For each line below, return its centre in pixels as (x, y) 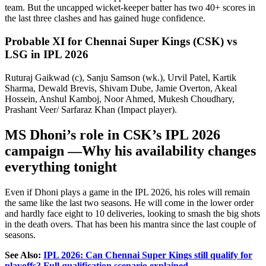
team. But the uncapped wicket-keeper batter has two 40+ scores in (130, 8)
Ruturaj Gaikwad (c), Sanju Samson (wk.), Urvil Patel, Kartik (121, 77)
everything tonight (61, 167)
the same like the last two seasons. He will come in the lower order (129, 202)
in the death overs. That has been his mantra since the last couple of (130, 224)
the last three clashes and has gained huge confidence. (105, 18)
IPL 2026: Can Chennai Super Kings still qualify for (148, 255)
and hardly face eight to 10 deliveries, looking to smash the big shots (132, 213)
